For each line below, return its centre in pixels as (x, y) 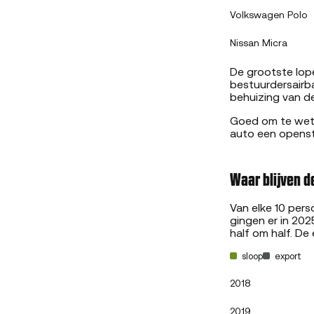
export (287, 257)
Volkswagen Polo (269, 16)
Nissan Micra (259, 44)
